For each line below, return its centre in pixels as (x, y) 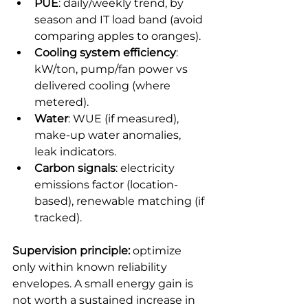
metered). (62, 102)
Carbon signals (75, 168)
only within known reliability (91, 267)
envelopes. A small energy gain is (104, 283)
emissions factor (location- (106, 184)
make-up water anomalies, (109, 135)
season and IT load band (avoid (120, 19)
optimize (157, 250)
